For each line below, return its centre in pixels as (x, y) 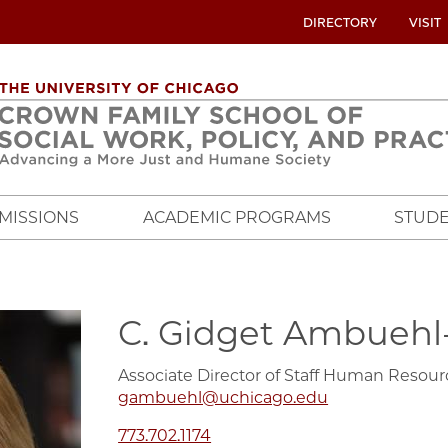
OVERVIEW (297, 58)
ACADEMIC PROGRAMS (236, 218)
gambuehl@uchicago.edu (223, 398)
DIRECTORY (340, 22)
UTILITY (286, 22)
